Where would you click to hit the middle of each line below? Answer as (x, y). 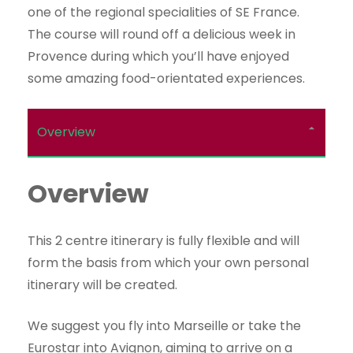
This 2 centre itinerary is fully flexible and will (163, 240)
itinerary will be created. (102, 284)
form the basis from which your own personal (168, 262)
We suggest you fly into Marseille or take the (164, 325)
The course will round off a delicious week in (162, 34)
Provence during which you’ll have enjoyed (158, 56)
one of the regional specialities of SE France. (163, 12)
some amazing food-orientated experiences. (166, 78)
